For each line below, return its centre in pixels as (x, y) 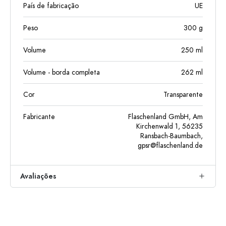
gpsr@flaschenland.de (170, 145)
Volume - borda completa (62, 72)
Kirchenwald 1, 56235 (169, 126)
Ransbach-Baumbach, (172, 136)
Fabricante (39, 117)
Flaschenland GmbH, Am (165, 117)
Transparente (183, 94)
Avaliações (38, 176)
